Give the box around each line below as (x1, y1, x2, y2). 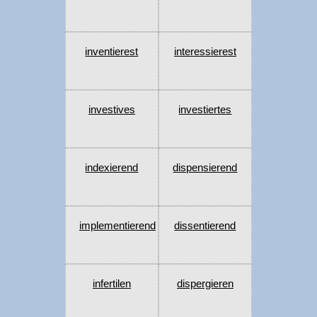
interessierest (173, 45, 236, 58)
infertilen (92, 277, 131, 290)
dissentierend (174, 219, 236, 232)
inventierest (85, 45, 139, 58)
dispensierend (173, 161, 238, 174)
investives (88, 103, 135, 116)
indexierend (85, 161, 139, 174)
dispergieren (176, 277, 234, 290)
